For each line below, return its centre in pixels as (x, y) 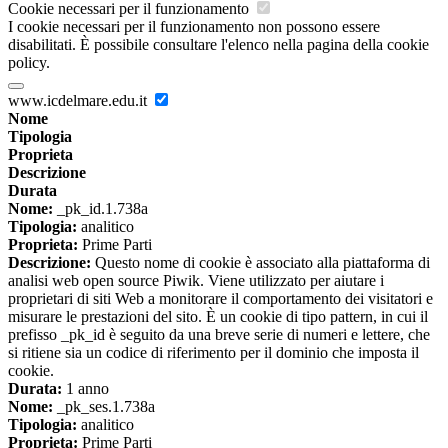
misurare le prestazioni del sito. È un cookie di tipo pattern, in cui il (218, 317)
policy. (29, 63)
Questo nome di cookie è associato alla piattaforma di (260, 263)
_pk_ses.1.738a (104, 407)
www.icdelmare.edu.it (79, 101)
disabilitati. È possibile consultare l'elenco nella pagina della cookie (218, 45)
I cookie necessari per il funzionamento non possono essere (194, 27)
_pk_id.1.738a (100, 209)
